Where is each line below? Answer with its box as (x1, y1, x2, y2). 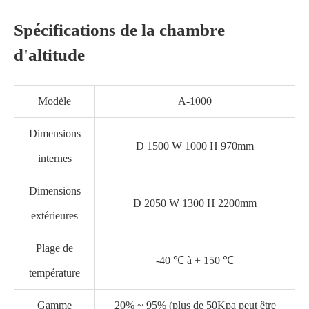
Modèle (38, 95, 71, 107)
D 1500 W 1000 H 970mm (136, 140, 254, 152)
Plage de (36, 242, 73, 254)
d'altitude (14, 46, 85, 64)
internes (37, 152, 72, 164)
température (29, 267, 80, 279)
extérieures (31, 210, 78, 221)
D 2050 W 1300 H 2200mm (133, 197, 257, 209)
